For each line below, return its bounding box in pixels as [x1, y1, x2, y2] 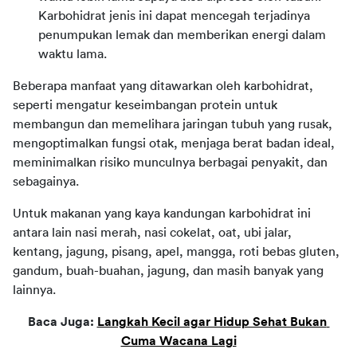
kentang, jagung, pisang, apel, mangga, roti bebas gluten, [13, 245, 339, 258]
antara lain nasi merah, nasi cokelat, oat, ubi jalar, [13, 226, 292, 239]
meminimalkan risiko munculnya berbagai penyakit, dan [13, 155, 328, 169]
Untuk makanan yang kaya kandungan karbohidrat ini [13, 206, 311, 220]
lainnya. [13, 283, 56, 296]
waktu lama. [38, 47, 107, 61]
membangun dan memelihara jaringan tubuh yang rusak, [13, 117, 332, 131]
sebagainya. [13, 175, 79, 188]
